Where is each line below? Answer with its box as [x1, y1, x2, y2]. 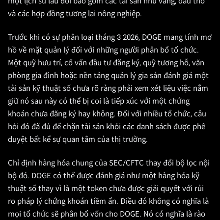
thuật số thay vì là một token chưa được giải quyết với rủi [8, 184, 204, 193]
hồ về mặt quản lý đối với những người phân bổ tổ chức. [8, 46, 199, 55]
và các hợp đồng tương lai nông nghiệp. [8, 9, 142, 18]
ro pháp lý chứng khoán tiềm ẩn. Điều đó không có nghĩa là [8, 197, 209, 206]
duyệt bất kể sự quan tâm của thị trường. [8, 135, 148, 144]
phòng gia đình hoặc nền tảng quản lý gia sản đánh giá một [8, 71, 209, 80]
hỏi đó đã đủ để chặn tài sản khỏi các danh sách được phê [8, 122, 205, 131]
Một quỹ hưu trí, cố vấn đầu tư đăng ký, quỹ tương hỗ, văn [8, 58, 204, 67]
